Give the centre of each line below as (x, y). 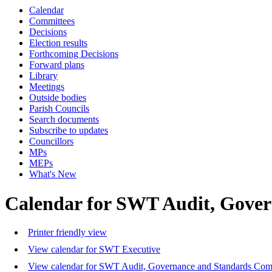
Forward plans (57, 65)
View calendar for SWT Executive (94, 250)
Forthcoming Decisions (74, 54)
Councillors (51, 141)
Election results (58, 43)
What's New (53, 174)
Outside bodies (58, 97)
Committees (52, 21)
